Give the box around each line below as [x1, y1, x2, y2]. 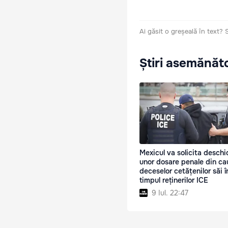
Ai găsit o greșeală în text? [139, 27, 223, 36]
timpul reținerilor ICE [139, 175, 208, 185]
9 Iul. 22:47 [152, 188, 188, 197]
